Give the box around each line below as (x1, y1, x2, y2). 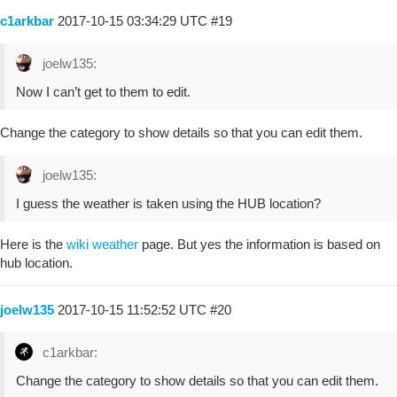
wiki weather (66, 236, 138, 252)
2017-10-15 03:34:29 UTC (58, 12, 211, 28)
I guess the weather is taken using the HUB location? (16, 195, 321, 211)
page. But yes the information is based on (138, 236, 380, 252)
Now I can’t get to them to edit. (16, 83, 191, 99)
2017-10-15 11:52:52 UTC (58, 301, 210, 317)
